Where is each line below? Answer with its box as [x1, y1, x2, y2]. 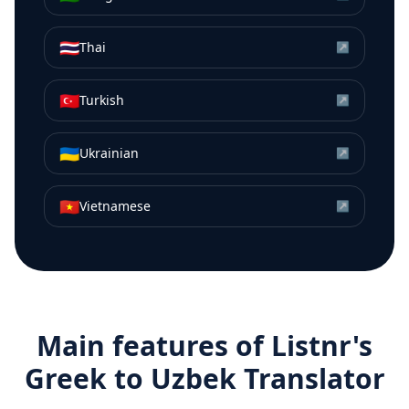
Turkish [79, 91, 124, 110]
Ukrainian [79, 144, 139, 163]
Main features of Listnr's [37, 327, 372, 365]
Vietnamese [79, 197, 151, 215]
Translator [236, 360, 385, 398]
